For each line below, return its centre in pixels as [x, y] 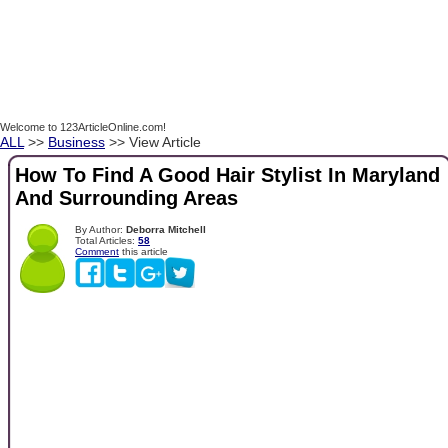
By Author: [100, 229]
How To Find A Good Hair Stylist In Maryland [227, 175]
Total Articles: [106, 240]
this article [143, 251]
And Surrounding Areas [126, 198]
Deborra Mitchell [166, 229]
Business [76, 142]
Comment [97, 251]
